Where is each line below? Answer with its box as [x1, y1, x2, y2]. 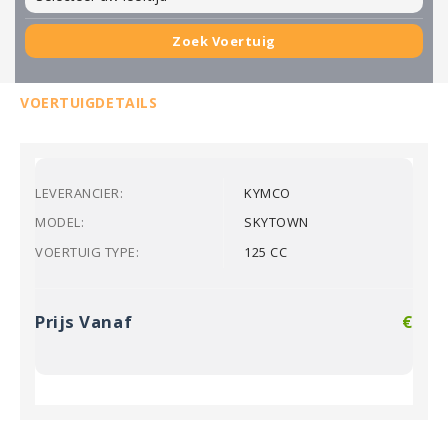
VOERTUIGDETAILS [20, 93, 158, 113]
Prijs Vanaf [35, 310, 133, 334]
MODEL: [35, 213, 85, 232]
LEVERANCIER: [35, 183, 124, 202]
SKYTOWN [244, 213, 309, 232]
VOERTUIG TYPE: [35, 243, 140, 262]
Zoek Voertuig [172, 32, 276, 51]
